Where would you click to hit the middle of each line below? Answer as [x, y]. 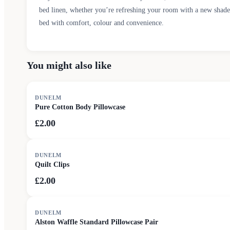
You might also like [69, 65]
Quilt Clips [52, 165]
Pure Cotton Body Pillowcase [80, 107]
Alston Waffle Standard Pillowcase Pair [97, 222]
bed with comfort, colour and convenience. [101, 23]
